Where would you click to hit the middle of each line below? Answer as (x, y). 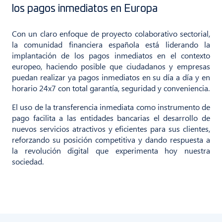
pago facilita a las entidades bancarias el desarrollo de (111, 117)
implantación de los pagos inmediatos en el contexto (111, 55)
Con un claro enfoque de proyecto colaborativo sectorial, (111, 33)
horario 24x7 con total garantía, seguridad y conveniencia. (111, 88)
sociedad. (28, 161)
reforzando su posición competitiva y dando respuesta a (111, 139)
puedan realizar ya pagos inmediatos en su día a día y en (111, 77)
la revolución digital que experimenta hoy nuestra (111, 150)
